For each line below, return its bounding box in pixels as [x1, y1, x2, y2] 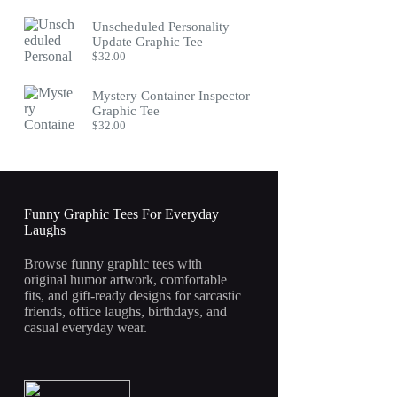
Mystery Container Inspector [92, 88, 251, 103]
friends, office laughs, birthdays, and [24, 304, 228, 320]
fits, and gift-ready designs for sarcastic [24, 288, 242, 304]
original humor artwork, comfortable [24, 272, 228, 288]
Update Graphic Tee [92, 35, 204, 50]
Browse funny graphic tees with [24, 256, 203, 272]
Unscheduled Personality [92, 19, 230, 35]
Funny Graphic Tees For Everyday [24, 206, 220, 222]
